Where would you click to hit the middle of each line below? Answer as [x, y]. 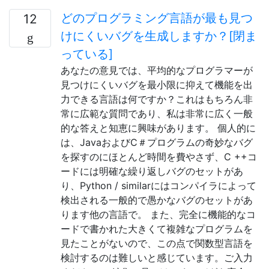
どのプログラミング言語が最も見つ [157, 18]
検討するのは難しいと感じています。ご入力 [157, 258]
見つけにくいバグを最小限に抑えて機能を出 [157, 85]
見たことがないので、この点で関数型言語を [157, 243]
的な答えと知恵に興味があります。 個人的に [158, 128]
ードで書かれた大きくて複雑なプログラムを [157, 229]
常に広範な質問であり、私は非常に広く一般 [157, 113]
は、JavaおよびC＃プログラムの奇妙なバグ [157, 142]
